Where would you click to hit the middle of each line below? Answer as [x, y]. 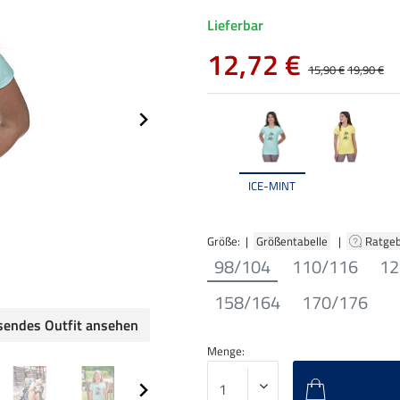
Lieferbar [235, 25]
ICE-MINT [272, 185]
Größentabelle [292, 241]
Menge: [226, 350]
